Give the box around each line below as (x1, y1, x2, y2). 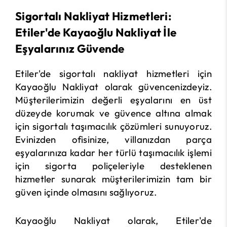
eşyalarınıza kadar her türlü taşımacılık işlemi (15, 146, 212, 159)
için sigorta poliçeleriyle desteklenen (15, 160, 212, 172)
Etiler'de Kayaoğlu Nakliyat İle (15, 25, 177, 40)
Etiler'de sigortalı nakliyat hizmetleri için (15, 67, 212, 80)
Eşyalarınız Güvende (15, 42, 125, 56)
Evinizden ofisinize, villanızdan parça (15, 133, 212, 146)
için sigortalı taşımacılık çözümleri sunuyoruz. (15, 120, 212, 133)
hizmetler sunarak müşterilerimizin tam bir (15, 173, 212, 185)
